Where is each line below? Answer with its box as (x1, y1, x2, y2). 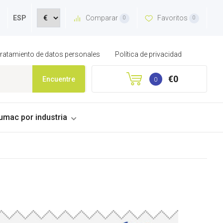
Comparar (86, 13, 118, 22)
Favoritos (157, 13, 188, 22)
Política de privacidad (115, 50, 182, 58)
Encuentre (42, 75, 76, 83)
